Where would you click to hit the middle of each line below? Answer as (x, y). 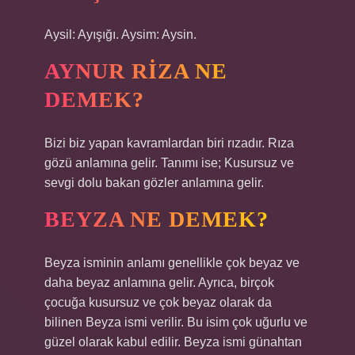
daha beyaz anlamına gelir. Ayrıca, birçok (159, 282)
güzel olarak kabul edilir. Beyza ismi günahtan (173, 342)
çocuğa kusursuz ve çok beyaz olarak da (158, 302)
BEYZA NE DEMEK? (157, 219)
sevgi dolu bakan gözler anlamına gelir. (154, 183)
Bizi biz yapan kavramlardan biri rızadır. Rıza (169, 143)
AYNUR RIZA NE (136, 71)
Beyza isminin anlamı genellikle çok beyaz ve (172, 263)
